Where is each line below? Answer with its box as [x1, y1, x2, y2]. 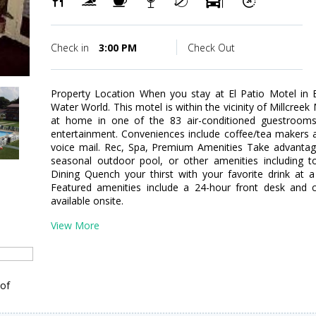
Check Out [187, 41, 235, 54]
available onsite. [51, 194, 123, 207]
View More [51, 219, 99, 232]
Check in [51, 41, 92, 54]
